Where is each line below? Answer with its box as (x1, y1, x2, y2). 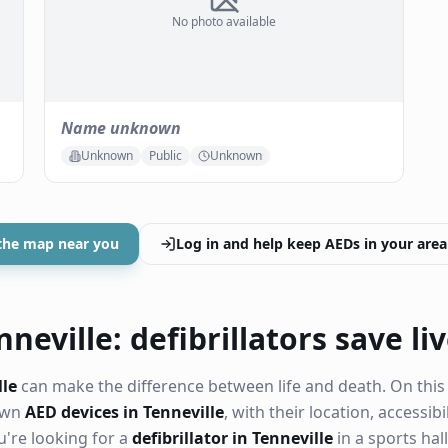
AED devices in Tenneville (25, 401, 224, 423)
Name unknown (61, 117, 181, 139)
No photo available (172, 13, 276, 30)
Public (149, 147, 182, 164)
